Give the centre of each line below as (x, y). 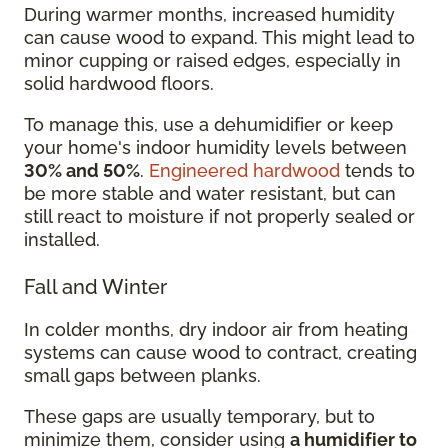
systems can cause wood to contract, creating (220, 352)
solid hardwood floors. (119, 83)
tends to (377, 170)
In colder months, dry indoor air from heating (216, 329)
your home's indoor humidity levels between (215, 147)
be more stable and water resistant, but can (210, 193)
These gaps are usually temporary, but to (199, 416)
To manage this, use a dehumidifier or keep (208, 124)
